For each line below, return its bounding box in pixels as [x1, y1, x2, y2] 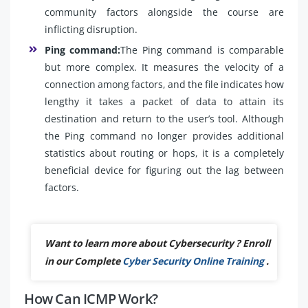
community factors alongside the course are [45, 5, 284, 19]
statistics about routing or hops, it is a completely [45, 146, 284, 159]
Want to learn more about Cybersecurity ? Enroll [45, 236, 270, 250]
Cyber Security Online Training [122, 254, 266, 267]
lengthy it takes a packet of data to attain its [45, 94, 284, 108]
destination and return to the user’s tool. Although [45, 111, 284, 125]
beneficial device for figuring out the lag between [45, 163, 284, 177]
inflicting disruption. [45, 22, 137, 36]
